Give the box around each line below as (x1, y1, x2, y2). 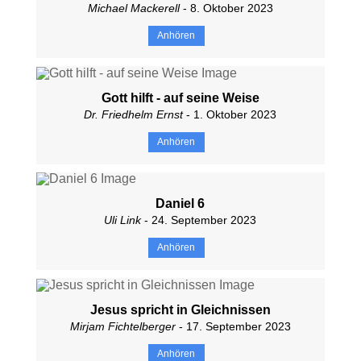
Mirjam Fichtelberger (69, 320, 176, 334)
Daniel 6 (156, 197, 205, 211)
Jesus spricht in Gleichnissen (89, 303, 271, 317)
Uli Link (104, 214, 142, 227)
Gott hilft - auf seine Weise (101, 90, 259, 105)
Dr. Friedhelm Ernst (84, 107, 184, 121)
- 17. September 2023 (175, 320, 291, 334)
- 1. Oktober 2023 (183, 107, 277, 121)
